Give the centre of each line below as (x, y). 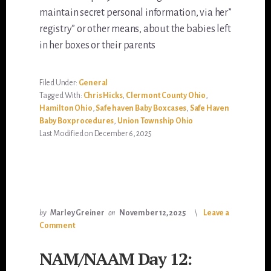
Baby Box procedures (77, 121)
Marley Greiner (77, 213)
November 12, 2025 (152, 213)
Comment (57, 226)
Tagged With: (61, 96)
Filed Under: (59, 83)
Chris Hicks (103, 96)
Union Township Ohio (155, 121)
